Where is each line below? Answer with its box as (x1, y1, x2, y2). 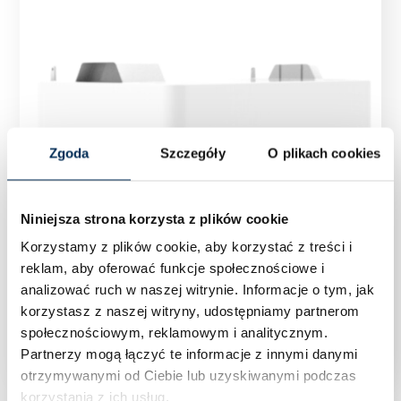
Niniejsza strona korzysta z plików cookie (21, 210, 289, 226)
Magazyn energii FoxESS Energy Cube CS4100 (38, 311, 339, 329)
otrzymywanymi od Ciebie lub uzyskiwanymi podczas (21, 367, 356, 383)
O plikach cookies (268, 145, 381, 160)
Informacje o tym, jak (242, 281, 374, 297)
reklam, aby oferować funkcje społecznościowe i (21, 260, 324, 276)
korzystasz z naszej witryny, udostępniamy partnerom (21, 303, 360, 319)
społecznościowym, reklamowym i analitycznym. (21, 324, 328, 340)
